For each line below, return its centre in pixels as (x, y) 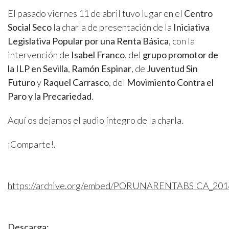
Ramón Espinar (101, 69)
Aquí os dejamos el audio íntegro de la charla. (96, 120)
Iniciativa (191, 27)
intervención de (39, 55)
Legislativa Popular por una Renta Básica (88, 41)
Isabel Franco (97, 55)
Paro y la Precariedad (50, 96)
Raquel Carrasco (76, 83)
